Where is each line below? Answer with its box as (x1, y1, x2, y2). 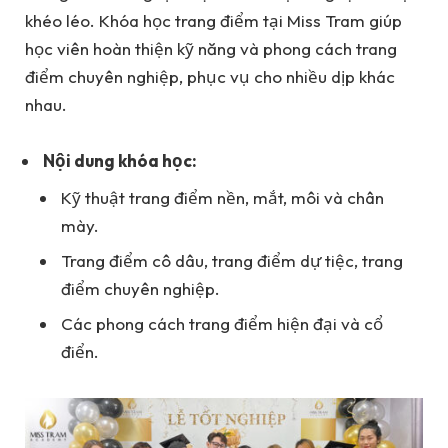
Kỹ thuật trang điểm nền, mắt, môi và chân (61, 186, 384, 208)
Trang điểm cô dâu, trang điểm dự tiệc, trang (61, 250, 403, 271)
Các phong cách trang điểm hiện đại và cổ (61, 313, 383, 335)
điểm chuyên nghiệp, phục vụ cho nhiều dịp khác (25, 65, 395, 87)
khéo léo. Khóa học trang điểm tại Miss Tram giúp (25, 9, 402, 31)
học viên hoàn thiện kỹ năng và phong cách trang (25, 37, 397, 59)
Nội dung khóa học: (43, 150, 197, 172)
